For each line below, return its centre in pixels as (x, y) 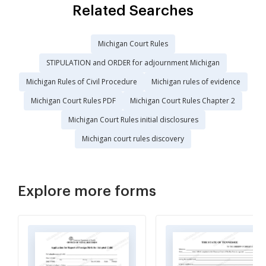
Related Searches (133, 11)
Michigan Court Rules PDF (73, 101)
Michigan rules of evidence (196, 82)
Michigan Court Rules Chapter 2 (183, 101)
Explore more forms (87, 191)
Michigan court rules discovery (133, 139)
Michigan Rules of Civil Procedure (81, 82)
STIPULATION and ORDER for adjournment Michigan (133, 63)
